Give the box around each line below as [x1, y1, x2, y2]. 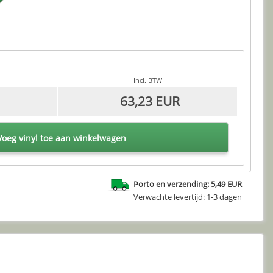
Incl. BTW [133, 76, 162, 85]
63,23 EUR [120, 93, 180, 110]
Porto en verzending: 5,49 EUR [133, 179, 242, 190]
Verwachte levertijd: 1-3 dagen [133, 191, 242, 202]
